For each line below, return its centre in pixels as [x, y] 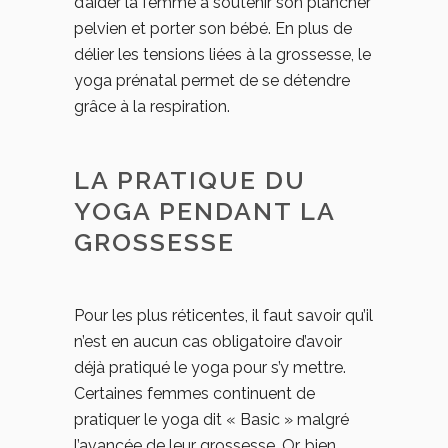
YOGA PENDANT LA [204, 211]
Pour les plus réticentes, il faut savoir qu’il [223, 315]
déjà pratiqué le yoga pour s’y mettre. [210, 367]
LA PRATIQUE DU [190, 180]
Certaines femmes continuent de [194, 393]
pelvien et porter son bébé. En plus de [213, 28]
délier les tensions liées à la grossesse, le [222, 54]
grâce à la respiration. [152, 106]
